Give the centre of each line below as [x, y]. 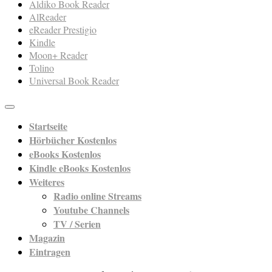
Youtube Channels [91, 210]
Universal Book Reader [74, 81]
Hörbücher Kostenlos [73, 140]
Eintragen [50, 252]
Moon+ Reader [58, 55]
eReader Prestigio [63, 30]
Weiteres [47, 182]
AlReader [48, 17]
